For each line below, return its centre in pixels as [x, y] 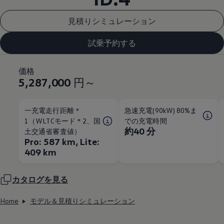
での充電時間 [146, 121]
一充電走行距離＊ [53, 110]
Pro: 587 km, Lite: [62, 142]
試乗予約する [112, 43]
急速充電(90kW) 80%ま [161, 110]
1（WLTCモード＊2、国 [62, 121]
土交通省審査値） [53, 131]
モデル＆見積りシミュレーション [82, 201]
